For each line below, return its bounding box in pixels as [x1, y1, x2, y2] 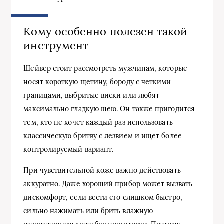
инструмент [23, 38, 89, 53]
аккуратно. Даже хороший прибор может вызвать [23, 179, 192, 188]
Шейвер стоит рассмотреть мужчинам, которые [23, 63, 187, 73]
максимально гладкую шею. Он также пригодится [23, 104, 195, 113]
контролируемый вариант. [23, 144, 114, 154]
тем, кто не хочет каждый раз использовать [23, 117, 173, 127]
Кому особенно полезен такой [23, 24, 188, 39]
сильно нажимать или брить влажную [23, 206, 153, 215]
